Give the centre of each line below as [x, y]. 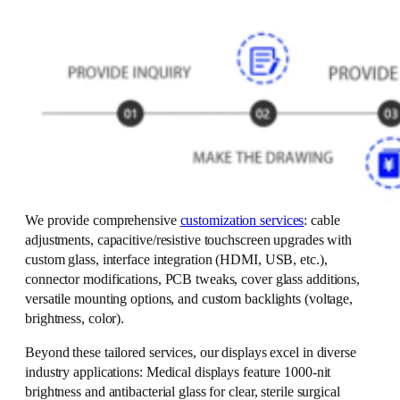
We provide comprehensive [103, 220]
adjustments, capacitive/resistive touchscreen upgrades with [189, 240]
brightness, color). [75, 318]
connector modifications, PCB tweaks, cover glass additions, [193, 279]
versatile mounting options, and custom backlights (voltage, [189, 299]
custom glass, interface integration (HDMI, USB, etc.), [176, 259]
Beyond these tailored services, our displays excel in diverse [191, 353]
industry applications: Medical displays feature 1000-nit [178, 373]
